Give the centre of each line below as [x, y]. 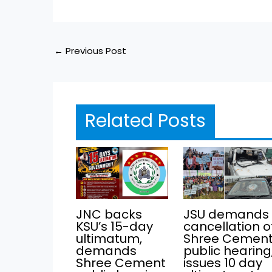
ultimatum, [109, 239]
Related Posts [145, 121]
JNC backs [109, 215]
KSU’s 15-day [114, 227]
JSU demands [226, 215]
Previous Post [95, 50]
